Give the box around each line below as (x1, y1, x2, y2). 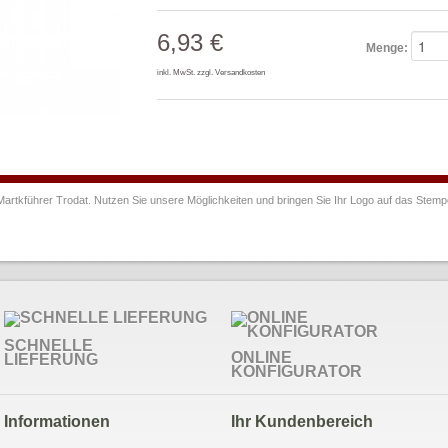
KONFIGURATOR (231, 363, 363, 380)
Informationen (3, 413, 110, 430)
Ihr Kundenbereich (231, 413, 374, 430)
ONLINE (231, 349, 293, 366)
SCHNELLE (3, 337, 93, 354)
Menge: (365, 41, 408, 55)
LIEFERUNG (3, 351, 98, 368)
